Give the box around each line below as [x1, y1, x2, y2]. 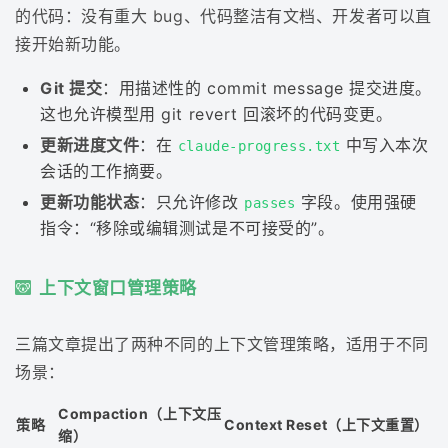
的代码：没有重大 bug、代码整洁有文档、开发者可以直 [15, 6, 432, 27]
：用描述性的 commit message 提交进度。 [102, 78, 432, 99]
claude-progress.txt [177, 138, 341, 155]
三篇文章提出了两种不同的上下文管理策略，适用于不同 [15, 333, 429, 354]
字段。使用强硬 [295, 192, 417, 213]
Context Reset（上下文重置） [224, 415, 429, 433]
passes [244, 195, 296, 212]
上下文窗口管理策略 [39, 277, 197, 298]
